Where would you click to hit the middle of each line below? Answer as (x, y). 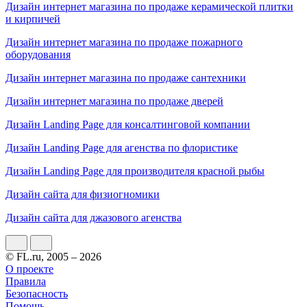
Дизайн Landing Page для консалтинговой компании (128, 124)
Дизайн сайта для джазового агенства (94, 217)
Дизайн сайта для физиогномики (83, 194)
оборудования (38, 54)
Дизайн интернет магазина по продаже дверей (114, 101)
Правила (26, 281)
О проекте (29, 269)
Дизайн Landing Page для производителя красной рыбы (135, 171)
